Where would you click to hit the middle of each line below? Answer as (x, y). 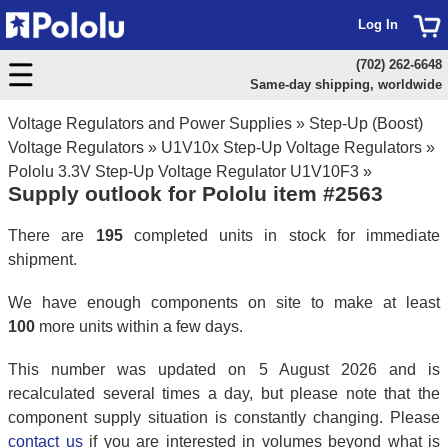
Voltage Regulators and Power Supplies (150, 123)
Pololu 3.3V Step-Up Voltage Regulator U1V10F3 (183, 171)
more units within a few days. (139, 326)
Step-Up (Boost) (366, 123)
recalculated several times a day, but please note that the (224, 393)
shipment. (42, 259)
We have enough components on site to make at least (224, 302)
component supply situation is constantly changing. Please (224, 417)
